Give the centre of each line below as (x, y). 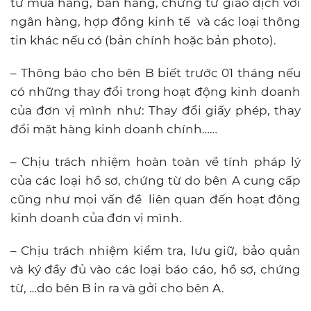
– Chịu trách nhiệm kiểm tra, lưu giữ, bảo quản (155, 250)
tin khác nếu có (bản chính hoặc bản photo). (143, 40)
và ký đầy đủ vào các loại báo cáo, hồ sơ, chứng (155, 269)
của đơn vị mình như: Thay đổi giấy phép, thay (155, 110)
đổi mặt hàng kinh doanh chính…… (114, 129)
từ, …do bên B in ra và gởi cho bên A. (117, 288)
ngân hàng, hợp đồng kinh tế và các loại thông (155, 21)
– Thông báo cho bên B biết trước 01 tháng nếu (155, 73)
